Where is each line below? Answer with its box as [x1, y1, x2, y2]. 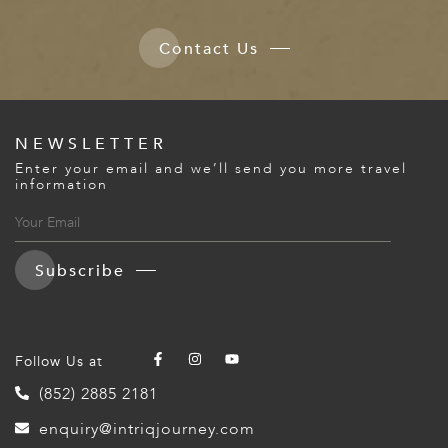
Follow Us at [15, 352, 103, 372]
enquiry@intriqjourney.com [39, 418, 255, 441]
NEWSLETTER [15, 133, 168, 156]
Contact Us [158, 38, 265, 61]
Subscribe [35, 260, 131, 283]
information [15, 175, 108, 195]
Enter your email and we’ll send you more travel [15, 159, 407, 179]
